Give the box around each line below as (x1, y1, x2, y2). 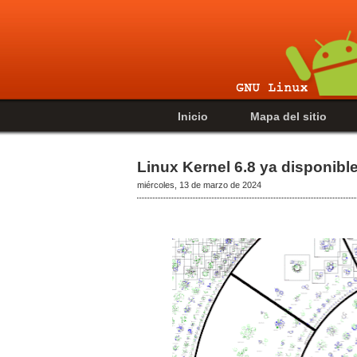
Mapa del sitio (250, 110, 327, 123)
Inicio (178, 110, 208, 123)
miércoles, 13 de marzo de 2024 (137, 179, 261, 190)
